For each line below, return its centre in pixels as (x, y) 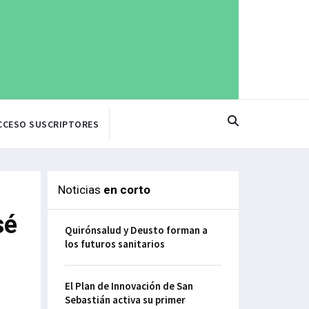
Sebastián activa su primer (125, 300)
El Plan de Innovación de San (129, 286)
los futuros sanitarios (114, 244)
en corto (127, 190)
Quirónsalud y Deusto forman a (136, 230)
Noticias (80, 190)
